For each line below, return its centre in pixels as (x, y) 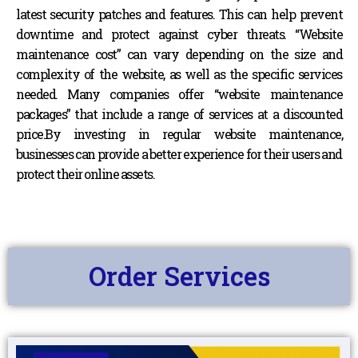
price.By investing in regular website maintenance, (179, 134)
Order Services (179, 276)
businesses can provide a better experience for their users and (179, 154)
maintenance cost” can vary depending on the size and (179, 54)
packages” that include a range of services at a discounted (179, 114)
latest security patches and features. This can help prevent (179, 14)
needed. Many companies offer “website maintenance (179, 94)
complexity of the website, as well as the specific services (179, 74)
